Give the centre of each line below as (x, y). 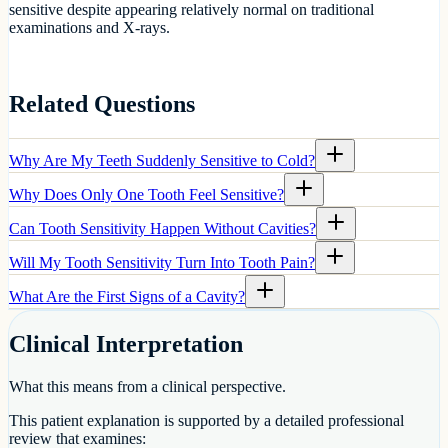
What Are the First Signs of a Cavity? (127, 297)
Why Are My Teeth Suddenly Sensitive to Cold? (162, 161)
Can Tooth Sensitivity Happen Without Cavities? (162, 229)
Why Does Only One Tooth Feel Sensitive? (146, 195)
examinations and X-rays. (89, 28)
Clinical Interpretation (126, 344)
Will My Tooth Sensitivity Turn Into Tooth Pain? (162, 263)
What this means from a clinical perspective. (147, 386)
